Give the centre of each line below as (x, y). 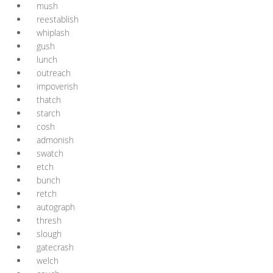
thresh (49, 220)
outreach (54, 73)
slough (49, 234)
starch (48, 113)
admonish (55, 140)
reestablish (58, 19)
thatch (49, 100)
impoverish (57, 86)
